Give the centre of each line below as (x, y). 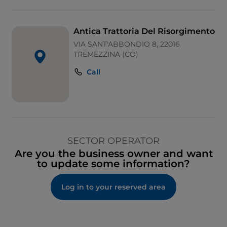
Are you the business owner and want (113, 154)
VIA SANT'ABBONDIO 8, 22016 (126, 44)
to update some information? (113, 164)
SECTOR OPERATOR (113, 141)
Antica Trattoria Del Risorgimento (144, 31)
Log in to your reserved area (113, 187)
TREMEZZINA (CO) (106, 54)
